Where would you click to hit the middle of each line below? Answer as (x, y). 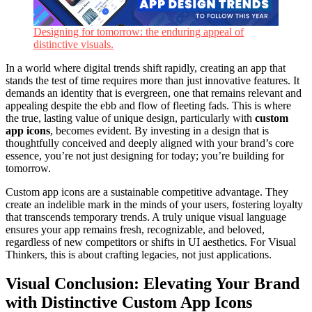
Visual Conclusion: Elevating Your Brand (153, 284)
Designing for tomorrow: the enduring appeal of (139, 31)
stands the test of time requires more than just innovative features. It (153, 80)
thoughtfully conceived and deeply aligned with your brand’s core (150, 143)
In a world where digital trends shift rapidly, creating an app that (146, 68)
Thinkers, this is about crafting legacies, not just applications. (139, 254)
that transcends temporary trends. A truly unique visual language (146, 217)
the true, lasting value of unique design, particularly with (130, 118)
